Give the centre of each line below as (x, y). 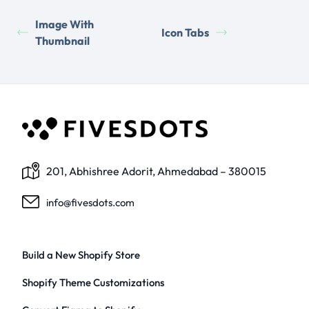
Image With (64, 24)
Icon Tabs (185, 32)
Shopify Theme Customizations (93, 282)
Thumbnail (62, 40)
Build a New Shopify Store (81, 255)
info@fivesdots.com (90, 202)
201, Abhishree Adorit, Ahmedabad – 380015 (156, 171)
